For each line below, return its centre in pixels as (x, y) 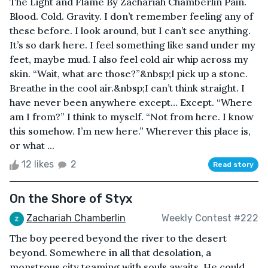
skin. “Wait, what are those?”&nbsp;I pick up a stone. (129, 73)
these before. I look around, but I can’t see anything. (130, 30)
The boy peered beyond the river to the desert (118, 238)
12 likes (38, 164)
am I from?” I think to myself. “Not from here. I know (132, 116)
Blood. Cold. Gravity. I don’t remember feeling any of (131, 16)
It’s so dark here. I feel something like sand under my (133, 45)
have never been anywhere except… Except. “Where (131, 102)
